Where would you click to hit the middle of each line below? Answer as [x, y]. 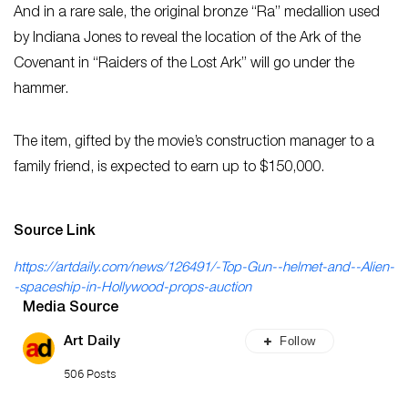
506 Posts [90, 373]
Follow [298, 341]
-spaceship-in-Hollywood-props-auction [133, 288]
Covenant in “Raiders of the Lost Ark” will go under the [184, 64]
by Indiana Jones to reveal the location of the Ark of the [187, 39]
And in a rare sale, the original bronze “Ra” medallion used [197, 13]
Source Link [55, 232]
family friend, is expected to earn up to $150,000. [169, 168]
